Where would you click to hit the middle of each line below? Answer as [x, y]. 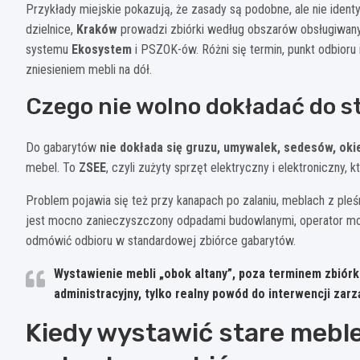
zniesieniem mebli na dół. [89, 69]
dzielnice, [51, 29]
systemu [49, 49]
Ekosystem [102, 49]
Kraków [97, 29]
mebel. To [52, 167]
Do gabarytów [63, 147]
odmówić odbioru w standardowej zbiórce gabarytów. [161, 240]
